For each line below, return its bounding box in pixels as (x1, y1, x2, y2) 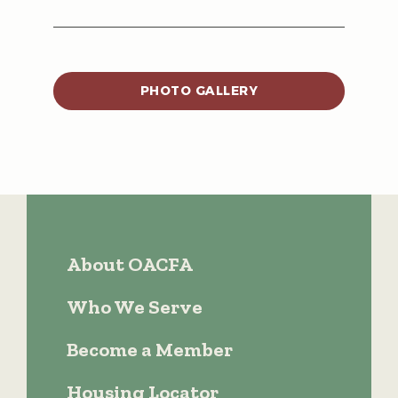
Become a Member (67, 338, 233, 362)
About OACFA (67, 252, 193, 277)
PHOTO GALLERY (139, 83, 259, 99)
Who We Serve (67, 295, 203, 320)
